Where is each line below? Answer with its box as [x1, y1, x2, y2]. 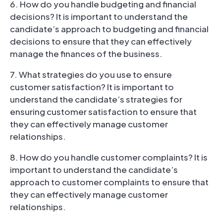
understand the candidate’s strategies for [10, 93, 182, 105]
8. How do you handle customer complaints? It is [10, 151, 208, 163]
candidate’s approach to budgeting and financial [10, 23, 209, 34]
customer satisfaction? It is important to [10, 81, 174, 92]
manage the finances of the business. [10, 48, 163, 59]
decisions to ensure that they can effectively [10, 35, 192, 47]
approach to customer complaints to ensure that [10, 176, 209, 187]
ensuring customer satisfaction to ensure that [10, 106, 197, 117]
